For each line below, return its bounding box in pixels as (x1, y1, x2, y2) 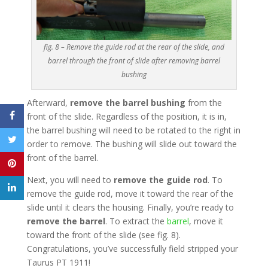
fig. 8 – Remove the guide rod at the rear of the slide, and (43, 41, 224, 52)
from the (185, 96, 222, 108)
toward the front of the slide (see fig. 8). (26, 229, 181, 240)
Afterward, (26, 96, 70, 108)
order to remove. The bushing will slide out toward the (26, 138, 237, 150)
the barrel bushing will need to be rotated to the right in (26, 124, 240, 136)
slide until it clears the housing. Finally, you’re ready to (26, 201, 234, 213)
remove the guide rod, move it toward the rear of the (26, 187, 233, 199)
